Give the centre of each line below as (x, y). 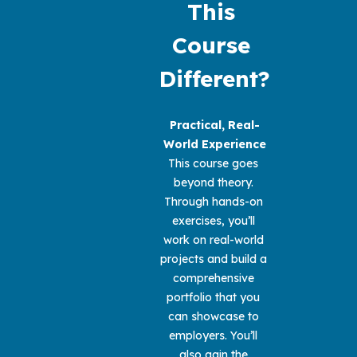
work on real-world (213, 239)
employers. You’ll (213, 335)
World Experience (215, 144)
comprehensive (213, 278)
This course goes (213, 163)
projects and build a (213, 259)
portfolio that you (213, 297)
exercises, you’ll (213, 220)
